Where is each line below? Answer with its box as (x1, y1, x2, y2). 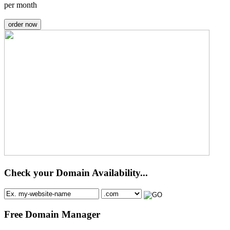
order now (8, 21, 37, 29)
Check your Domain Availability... (4, 167, 148, 179)
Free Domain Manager (4, 208, 100, 220)
